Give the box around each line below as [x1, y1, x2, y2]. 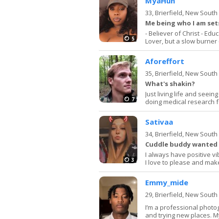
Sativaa [145, 116, 173, 127]
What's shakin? [145, 79, 195, 88]
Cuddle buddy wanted [145, 139, 218, 149]
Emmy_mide [145, 177, 188, 187]
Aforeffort [145, 56, 184, 66]
